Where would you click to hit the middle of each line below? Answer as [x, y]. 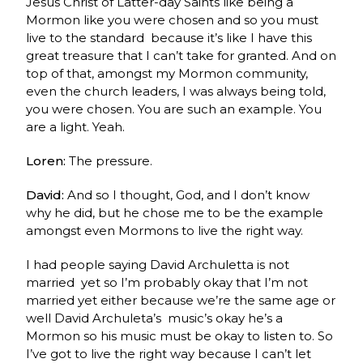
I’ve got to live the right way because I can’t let [169, 353]
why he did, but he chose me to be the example [175, 212]
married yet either [82, 300]
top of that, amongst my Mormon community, [167, 73]
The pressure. [111, 160]
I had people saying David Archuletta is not [158, 264]
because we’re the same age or [238, 300]
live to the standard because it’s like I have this [169, 37]
